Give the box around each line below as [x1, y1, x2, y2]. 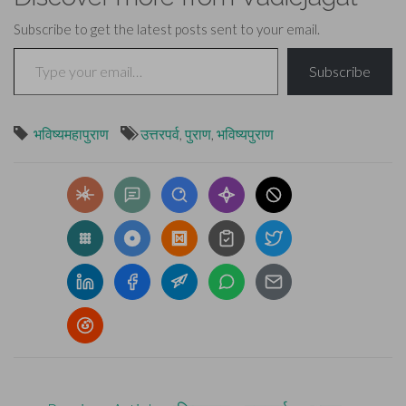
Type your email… [13, 36, 62, 57]
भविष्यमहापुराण [34, 124, 109, 142]
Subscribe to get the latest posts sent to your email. [14, 20, 320, 37]
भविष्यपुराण [217, 124, 274, 142]
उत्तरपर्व [140, 124, 179, 142]
